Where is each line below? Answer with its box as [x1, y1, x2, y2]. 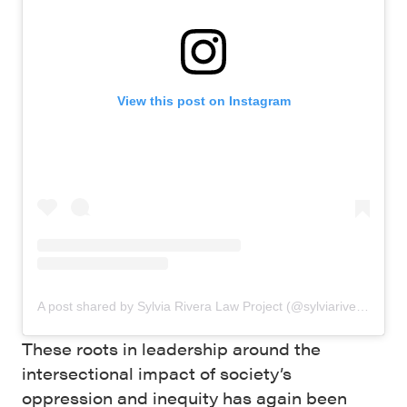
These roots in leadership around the [22, 337, 321, 361]
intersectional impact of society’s [22, 362, 292, 385]
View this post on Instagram [116, 94, 291, 109]
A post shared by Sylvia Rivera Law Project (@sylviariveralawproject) [356, 299, 369, 314]
